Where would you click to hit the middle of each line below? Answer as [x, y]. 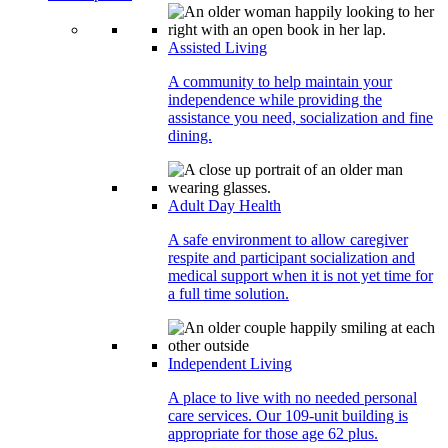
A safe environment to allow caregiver [288, 240]
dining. [190, 136]
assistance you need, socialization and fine [300, 118]
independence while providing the [275, 100]
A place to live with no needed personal [292, 398]
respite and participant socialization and [291, 258]
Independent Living [230, 364]
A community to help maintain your [280, 82]
